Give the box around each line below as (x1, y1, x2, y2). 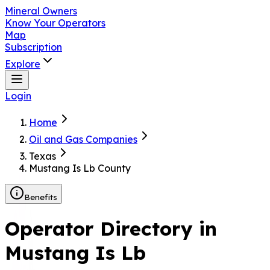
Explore (5, 58, 40, 70)
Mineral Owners (5, 5, 77, 17)
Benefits (24, 192, 57, 202)
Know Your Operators (5, 17, 105, 29)
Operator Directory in (5, 216, 217, 241)
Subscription (5, 41, 62, 53)
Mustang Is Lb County (29, 162, 131, 174)
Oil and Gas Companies (29, 133, 137, 145)
